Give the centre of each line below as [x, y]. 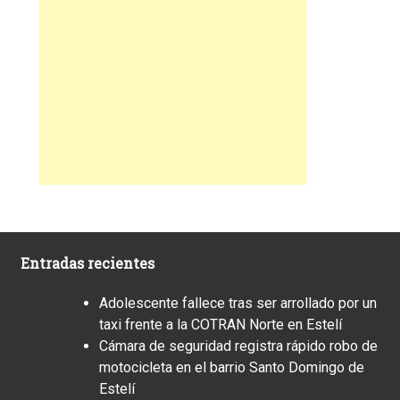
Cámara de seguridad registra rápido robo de [238, 346]
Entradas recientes [87, 262]
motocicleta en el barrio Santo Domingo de [232, 367]
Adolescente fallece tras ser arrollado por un [238, 303]
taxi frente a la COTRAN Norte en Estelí [221, 324]
